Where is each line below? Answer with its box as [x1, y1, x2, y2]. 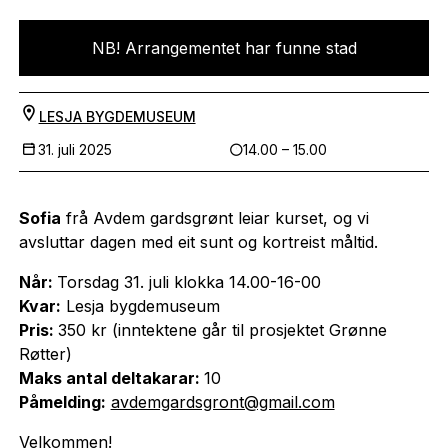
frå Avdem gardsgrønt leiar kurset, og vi [60, 207, 369, 228]
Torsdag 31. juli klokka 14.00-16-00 [56, 271, 321, 292]
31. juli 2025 [37, 140, 112, 158]
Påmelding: [18, 391, 106, 412]
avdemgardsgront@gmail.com [110, 391, 335, 412]
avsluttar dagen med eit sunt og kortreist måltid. [18, 231, 378, 252]
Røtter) [18, 343, 72, 364]
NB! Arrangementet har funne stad [91, 37, 357, 58]
